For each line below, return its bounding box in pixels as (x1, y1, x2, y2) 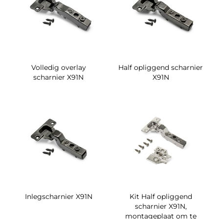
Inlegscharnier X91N (24, 192, 92, 201)
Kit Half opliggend (129, 192, 192, 201)
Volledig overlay (31, 63, 86, 72)
